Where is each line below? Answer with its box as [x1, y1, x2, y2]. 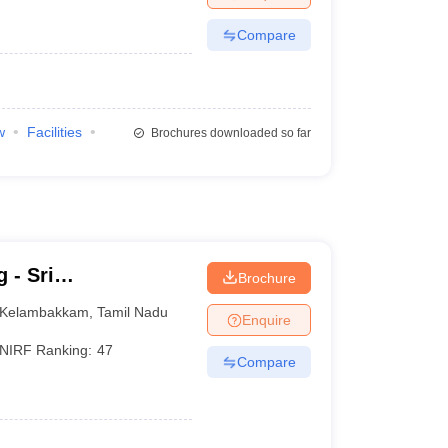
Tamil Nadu [97, 303, 169, 320]
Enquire [241, 311, 291, 328]
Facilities [26, 124, 82, 140]
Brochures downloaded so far [147, 126, 311, 140]
